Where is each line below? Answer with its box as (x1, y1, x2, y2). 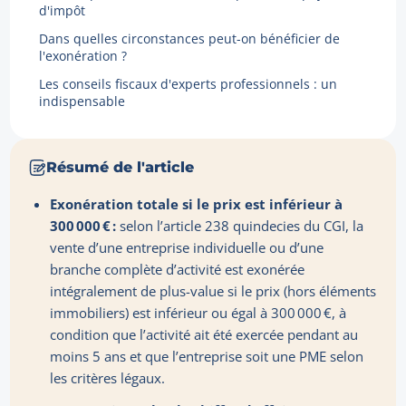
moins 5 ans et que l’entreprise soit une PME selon (50, 347, 364, 366)
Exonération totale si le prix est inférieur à (50, 195, 343, 214)
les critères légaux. (50, 369, 166, 388)
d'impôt (39, 2, 86, 20)
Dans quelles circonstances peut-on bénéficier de (39, 30, 341, 48)
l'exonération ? (39, 47, 128, 65)
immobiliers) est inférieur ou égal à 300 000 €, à (50, 304, 347, 323)
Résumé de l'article (46, 159, 195, 177)
